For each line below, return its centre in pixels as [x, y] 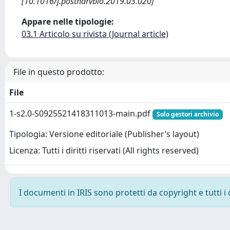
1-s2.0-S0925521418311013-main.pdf [81, 113]
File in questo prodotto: [59, 72]
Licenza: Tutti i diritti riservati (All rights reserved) [104, 151]
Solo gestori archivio [187, 114]
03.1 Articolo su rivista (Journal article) [95, 34]
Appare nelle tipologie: [68, 22]
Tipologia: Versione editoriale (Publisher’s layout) [104, 134]
